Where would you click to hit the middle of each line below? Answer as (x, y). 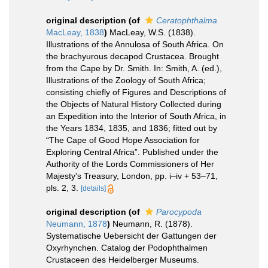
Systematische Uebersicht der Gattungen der (131, 235)
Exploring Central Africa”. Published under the (132, 152)
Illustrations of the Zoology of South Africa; (126, 80)
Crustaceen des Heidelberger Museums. (123, 259)
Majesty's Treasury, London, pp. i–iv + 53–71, (132, 176)
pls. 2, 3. (63, 188)
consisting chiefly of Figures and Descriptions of (136, 92)
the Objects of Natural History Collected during (134, 104)
